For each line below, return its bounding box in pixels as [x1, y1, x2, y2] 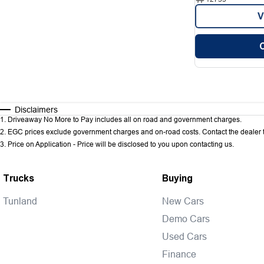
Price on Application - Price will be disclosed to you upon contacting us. [8, 140, 234, 148]
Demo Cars [161, 213, 210, 224]
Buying [161, 171, 193, 185]
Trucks [3, 171, 34, 185]
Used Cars [161, 231, 207, 242]
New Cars [161, 196, 204, 206]
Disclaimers [15, 105, 58, 114]
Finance [161, 249, 196, 259]
